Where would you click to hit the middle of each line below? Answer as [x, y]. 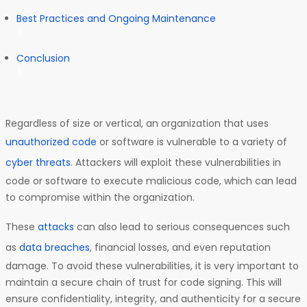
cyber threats [38, 162]
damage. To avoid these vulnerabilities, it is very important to [152, 266]
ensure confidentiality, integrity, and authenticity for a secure [153, 299]
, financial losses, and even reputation [180, 247]
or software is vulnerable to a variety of [192, 142]
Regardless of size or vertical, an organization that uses [137, 123]
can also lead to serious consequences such [182, 227]
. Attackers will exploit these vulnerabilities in [176, 162]
